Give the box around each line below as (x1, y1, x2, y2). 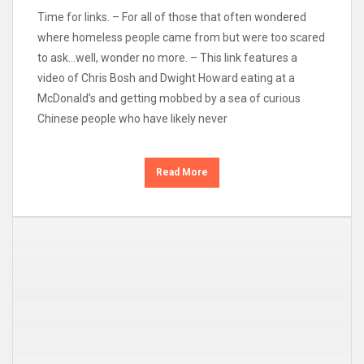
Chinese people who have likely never (37, 111, 227, 125)
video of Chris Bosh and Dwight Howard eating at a (37, 71, 295, 84)
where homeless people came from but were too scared (37, 30, 325, 44)
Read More (156, 166, 208, 178)
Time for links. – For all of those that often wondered (37, 10, 306, 24)
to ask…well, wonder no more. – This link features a (37, 50, 297, 64)
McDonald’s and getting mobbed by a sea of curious (37, 91, 301, 105)
